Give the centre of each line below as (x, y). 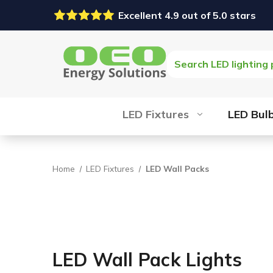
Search (185, 58)
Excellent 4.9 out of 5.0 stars (187, 15)
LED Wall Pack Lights (147, 260)
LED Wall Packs (178, 168)
